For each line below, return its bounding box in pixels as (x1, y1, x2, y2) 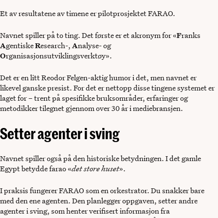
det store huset (72, 163, 119, 174)
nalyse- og (78, 40, 111, 51)
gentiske (6, 40, 35, 51)
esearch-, (40, 40, 72, 51)
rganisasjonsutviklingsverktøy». (6, 51, 112, 61)
